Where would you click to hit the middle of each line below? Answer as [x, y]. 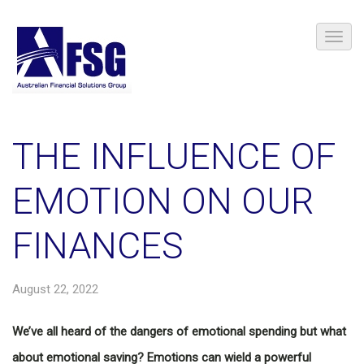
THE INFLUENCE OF [174, 156]
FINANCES [98, 246]
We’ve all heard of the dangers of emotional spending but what [179, 331]
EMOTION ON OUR [163, 201]
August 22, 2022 [55, 289]
